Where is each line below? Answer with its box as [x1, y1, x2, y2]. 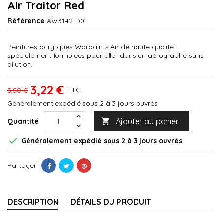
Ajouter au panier [116, 116, 179, 126]
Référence [7, 16, 45, 25]
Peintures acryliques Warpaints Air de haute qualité [7, 42, 174, 51]
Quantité [7, 116, 39, 126]
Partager [7, 161, 36, 170]
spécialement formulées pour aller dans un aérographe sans [7, 51, 204, 60]
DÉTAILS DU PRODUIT [70, 196, 151, 207]
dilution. [7, 59, 32, 69]
